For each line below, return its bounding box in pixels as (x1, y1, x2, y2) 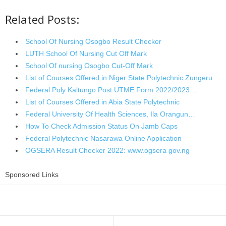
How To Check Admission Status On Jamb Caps (25, 122, 178, 130)
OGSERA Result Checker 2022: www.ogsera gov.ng (25, 146, 190, 154)
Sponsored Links (5, 171, 59, 179)
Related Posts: (5, 12, 79, 27)
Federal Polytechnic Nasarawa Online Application (25, 134, 182, 142)
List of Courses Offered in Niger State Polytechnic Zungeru (25, 74, 212, 82)
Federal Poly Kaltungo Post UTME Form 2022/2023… (25, 86, 197, 94)
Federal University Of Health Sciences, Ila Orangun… (25, 110, 195, 118)
